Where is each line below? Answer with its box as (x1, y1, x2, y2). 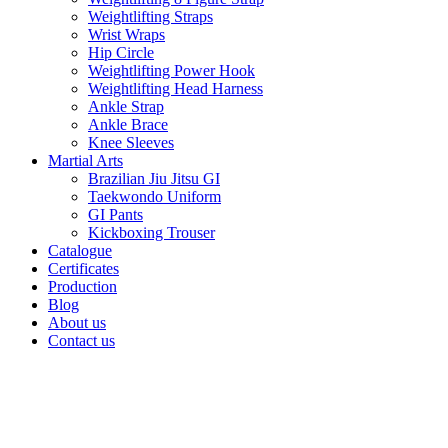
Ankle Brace (88, 116, 168, 134)
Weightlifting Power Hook (88, 62, 255, 80)
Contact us (48, 332, 115, 350)
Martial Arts (48, 152, 123, 170)
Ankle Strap (88, 98, 164, 116)
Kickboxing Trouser (88, 224, 215, 242)
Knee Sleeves (88, 134, 174, 152)
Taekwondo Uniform (88, 188, 221, 206)
